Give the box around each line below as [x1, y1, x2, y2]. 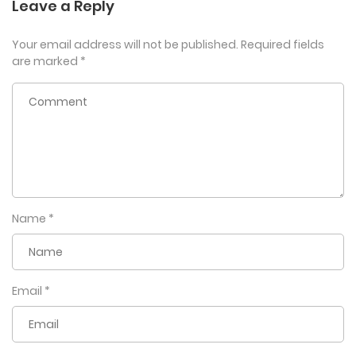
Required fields [241, 37, 324, 53]
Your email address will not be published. [12, 37, 238, 53]
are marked [12, 53, 80, 70]
